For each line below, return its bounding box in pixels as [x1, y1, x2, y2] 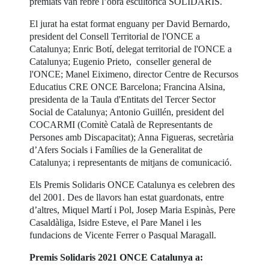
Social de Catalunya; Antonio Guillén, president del [29, 107, 225, 118]
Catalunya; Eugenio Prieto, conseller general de [29, 56, 212, 67]
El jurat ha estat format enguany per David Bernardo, [29, 19, 231, 29]
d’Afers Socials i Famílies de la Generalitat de [29, 145, 203, 156]
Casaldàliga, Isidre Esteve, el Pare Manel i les [29, 217, 202, 228]
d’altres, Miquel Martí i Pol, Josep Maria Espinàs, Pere [29, 205, 236, 216]
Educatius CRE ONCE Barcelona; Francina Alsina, [29, 82, 226, 92]
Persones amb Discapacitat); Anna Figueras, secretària [29, 132, 234, 143]
